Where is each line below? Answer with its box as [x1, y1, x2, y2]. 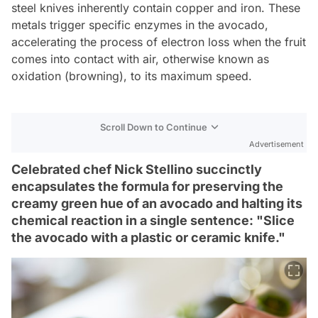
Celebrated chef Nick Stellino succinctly [11, 161, 262, 177]
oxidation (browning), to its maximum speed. [11, 68, 252, 83]
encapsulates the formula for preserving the [11, 178, 283, 194]
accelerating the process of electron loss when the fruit [11, 34, 306, 49]
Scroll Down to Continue [100, 121, 207, 133]
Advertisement [249, 138, 304, 149]
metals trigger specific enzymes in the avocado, [11, 17, 268, 32]
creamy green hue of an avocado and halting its [11, 195, 302, 211]
